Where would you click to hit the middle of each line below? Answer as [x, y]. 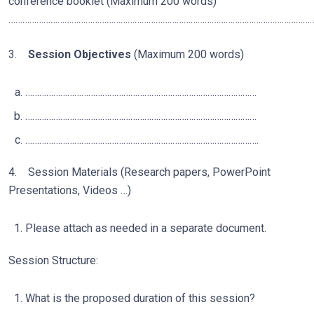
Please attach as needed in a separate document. [146, 228]
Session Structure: [55, 260]
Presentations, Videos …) [70, 190]
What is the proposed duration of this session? [140, 298]
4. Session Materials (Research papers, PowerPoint [139, 172]
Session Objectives [81, 54]
